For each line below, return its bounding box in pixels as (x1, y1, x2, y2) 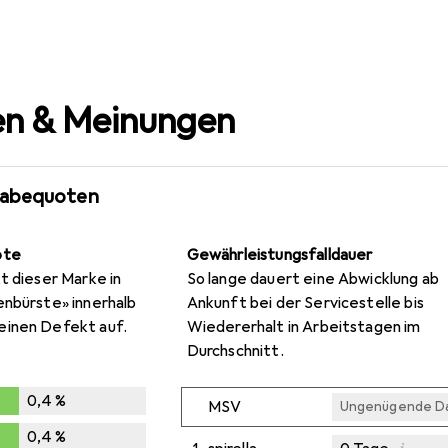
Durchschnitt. (186, 340, 284, 361)
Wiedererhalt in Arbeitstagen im (186, 316, 421, 337)
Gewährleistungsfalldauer (186, 244, 373, 265)
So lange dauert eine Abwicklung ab (186, 268, 440, 289)
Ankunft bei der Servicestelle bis (186, 292, 424, 313)
